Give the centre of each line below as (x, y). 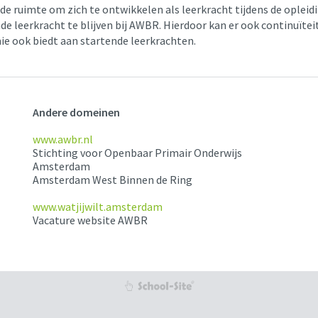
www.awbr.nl (62, 139)
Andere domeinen (76, 113)
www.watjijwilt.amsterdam (97, 207)
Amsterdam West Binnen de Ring (113, 180)
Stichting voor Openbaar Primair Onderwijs (137, 153)
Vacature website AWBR (90, 220)
